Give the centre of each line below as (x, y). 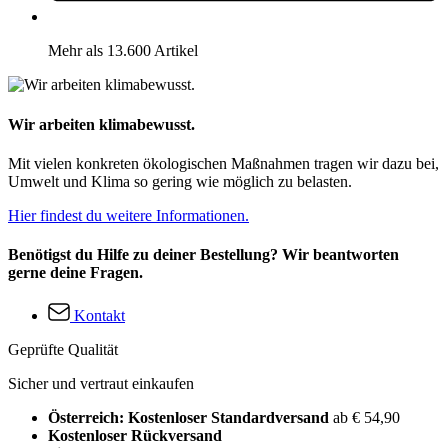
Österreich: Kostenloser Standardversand (190, 418)
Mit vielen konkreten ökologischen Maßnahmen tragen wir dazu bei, (223, 163)
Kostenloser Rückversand (135, 436)
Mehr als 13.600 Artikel (123, 51)
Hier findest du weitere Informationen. (128, 215)
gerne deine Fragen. (75, 273)
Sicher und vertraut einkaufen (101, 384)
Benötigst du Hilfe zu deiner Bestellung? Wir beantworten (203, 255)
